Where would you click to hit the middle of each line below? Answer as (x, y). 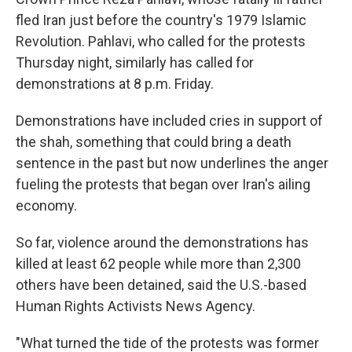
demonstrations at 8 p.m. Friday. (115, 84)
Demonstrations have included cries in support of (169, 121)
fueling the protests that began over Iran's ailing (163, 184)
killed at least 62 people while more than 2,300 (158, 264)
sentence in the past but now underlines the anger (172, 163)
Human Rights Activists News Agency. (136, 306)
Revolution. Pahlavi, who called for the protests (161, 41)
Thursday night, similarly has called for (135, 62)
